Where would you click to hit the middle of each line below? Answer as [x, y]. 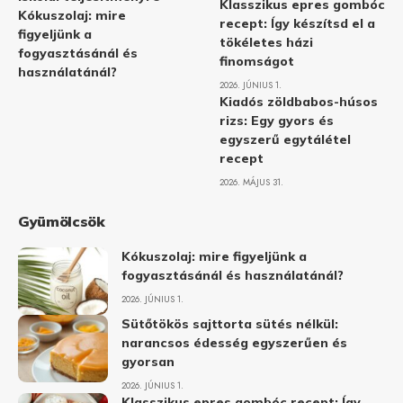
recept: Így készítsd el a [297, 24]
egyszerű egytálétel [285, 140]
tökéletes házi [266, 43]
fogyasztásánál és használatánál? [233, 276]
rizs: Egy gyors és [277, 121]
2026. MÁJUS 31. [251, 183]
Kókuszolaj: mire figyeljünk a [214, 257]
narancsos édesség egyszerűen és [234, 343]
